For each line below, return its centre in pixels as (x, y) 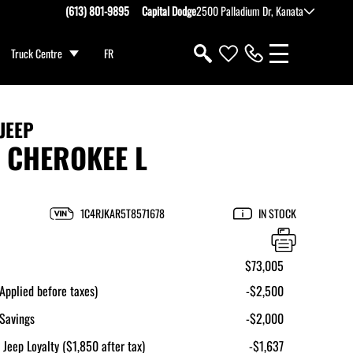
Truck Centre (37, 53)
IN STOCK (277, 213)
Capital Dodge (169, 11)
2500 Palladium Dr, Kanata (250, 11)
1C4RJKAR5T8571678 (123, 213)
